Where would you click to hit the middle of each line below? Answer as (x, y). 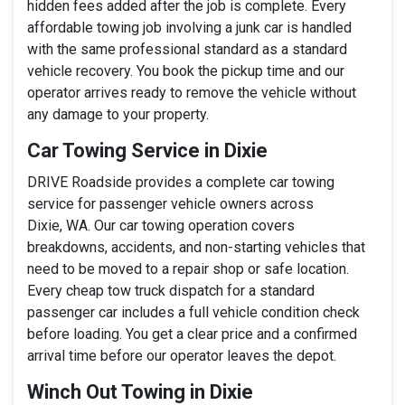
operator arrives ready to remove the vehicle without (192, 92)
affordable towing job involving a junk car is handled (189, 27)
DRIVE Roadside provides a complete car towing (181, 182)
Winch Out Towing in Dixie (140, 391)
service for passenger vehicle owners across (170, 203)
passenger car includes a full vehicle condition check (193, 312)
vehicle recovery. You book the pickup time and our (186, 71)
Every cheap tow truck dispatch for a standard (171, 290)
